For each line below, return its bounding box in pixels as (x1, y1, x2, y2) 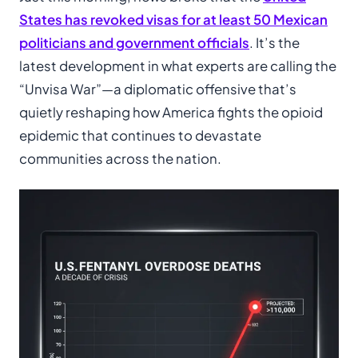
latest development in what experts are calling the (19, 58, 336, 74)
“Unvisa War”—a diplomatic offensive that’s (19, 81, 296, 97)
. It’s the (249, 34, 300, 51)
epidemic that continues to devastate (19, 127, 261, 144)
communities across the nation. (19, 150, 221, 167)
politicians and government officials (19, 34, 249, 51)
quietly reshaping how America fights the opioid (19, 104, 323, 121)
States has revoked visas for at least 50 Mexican (19, 11, 328, 28)
